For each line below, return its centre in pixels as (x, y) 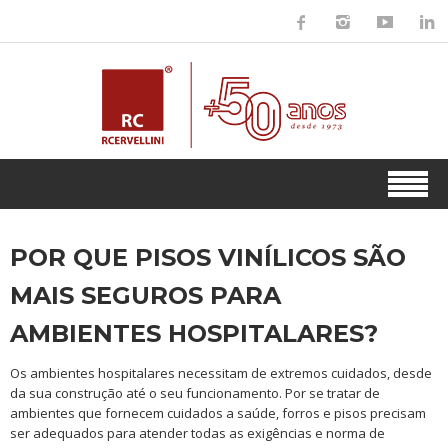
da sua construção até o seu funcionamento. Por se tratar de (195, 393)
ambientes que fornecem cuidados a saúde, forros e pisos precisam (218, 413)
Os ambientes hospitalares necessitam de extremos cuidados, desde (221, 373)
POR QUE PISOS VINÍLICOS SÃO (208, 257)
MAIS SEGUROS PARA (145, 295)
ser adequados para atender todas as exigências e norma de (197, 433)
